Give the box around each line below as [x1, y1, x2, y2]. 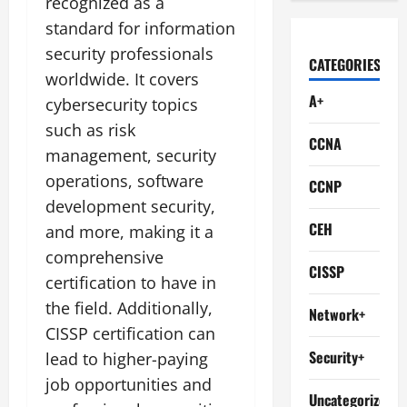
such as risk [45, 118, 135, 141]
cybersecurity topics [45, 93, 198, 115]
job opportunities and [45, 372, 212, 395]
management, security [45, 144, 216, 166]
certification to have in [45, 271, 216, 293]
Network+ [308, 303, 365, 325]
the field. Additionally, [45, 296, 213, 319]
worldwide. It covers [45, 67, 199, 90]
